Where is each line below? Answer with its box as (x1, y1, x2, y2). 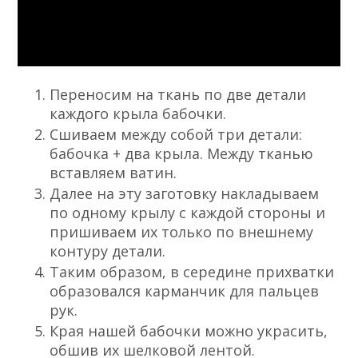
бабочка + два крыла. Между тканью (50, 144, 314, 164)
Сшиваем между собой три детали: (50, 125, 303, 145)
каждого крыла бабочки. (50, 104, 227, 124)
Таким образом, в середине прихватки (50, 262, 335, 282)
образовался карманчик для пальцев (50, 281, 320, 301)
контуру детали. (50, 241, 166, 261)
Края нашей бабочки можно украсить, (50, 321, 328, 341)
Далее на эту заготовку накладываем (50, 184, 320, 204)
